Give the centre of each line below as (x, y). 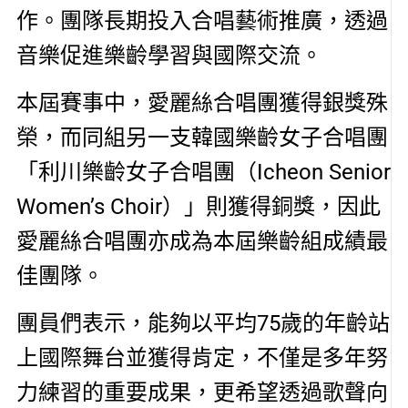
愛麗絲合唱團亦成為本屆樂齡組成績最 (202, 242)
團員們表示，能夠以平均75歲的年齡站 (203, 324)
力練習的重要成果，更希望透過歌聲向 (202, 393)
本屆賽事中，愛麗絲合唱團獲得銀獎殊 (202, 103)
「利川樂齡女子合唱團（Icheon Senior (203, 173)
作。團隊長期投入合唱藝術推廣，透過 (202, 20)
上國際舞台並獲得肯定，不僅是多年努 (202, 358)
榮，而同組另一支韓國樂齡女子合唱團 (202, 138)
